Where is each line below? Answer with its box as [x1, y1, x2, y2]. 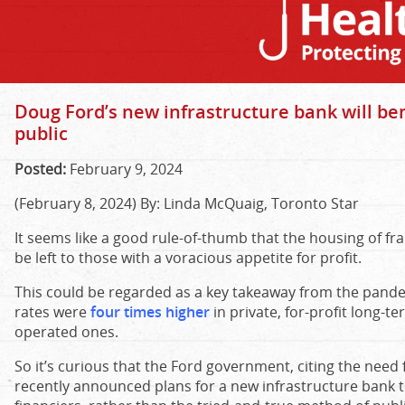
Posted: [14, 159, 66, 179]
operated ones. [14, 322, 118, 342]
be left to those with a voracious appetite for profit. [14, 248, 362, 268]
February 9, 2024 [66, 159, 183, 179]
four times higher [90, 302, 210, 322]
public [14, 121, 68, 146]
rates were [14, 302, 90, 322]
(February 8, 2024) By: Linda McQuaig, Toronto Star [14, 193, 359, 213]
